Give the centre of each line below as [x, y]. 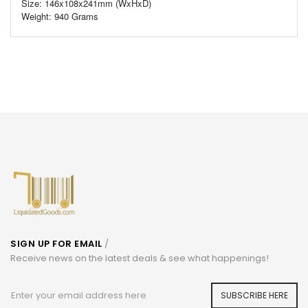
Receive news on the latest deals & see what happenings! [140, 258]
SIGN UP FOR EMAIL [56, 244]
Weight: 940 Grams [60, 16]
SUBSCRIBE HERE [254, 296]
